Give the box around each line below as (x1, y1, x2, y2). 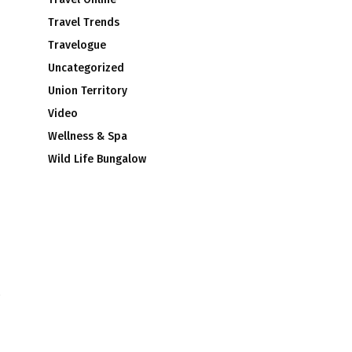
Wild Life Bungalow (48, 152, 146, 166)
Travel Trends (48, 15, 119, 29)
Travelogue (48, 38, 106, 52)
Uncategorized (48, 60, 124, 75)
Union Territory (48, 83, 127, 97)
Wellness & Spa (48, 129, 127, 143)
